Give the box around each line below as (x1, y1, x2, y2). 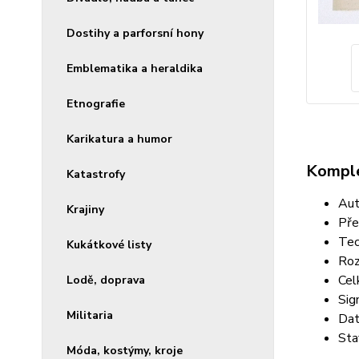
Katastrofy (67, 167, 125, 182)
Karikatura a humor (67, 131, 172, 147)
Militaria (67, 308, 113, 323)
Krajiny (67, 202, 104, 217)
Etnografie (67, 96, 125, 111)
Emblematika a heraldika (67, 61, 203, 76)
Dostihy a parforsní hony (67, 26, 204, 41)
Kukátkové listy (67, 237, 151, 252)
